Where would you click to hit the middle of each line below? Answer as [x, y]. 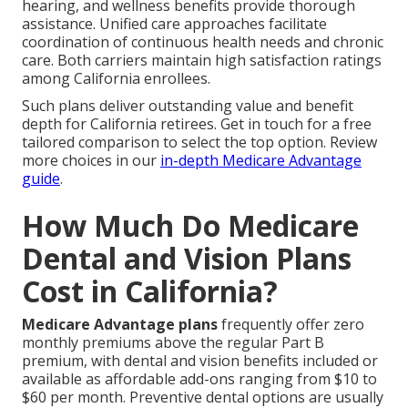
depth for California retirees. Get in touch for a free [197, 124]
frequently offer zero [291, 325]
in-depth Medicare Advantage [261, 161]
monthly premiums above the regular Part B [173, 343]
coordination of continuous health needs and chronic [203, 42]
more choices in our [91, 161]
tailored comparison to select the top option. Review [199, 143]
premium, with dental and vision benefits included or [200, 361]
